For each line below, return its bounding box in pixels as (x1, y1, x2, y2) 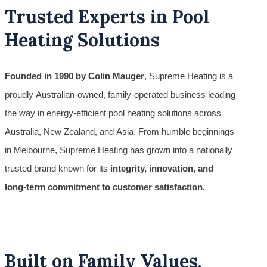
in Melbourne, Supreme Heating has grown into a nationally (5, 144, 232, 155)
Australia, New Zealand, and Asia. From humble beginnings (5, 126, 234, 136)
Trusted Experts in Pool (5, 5, 209, 28)
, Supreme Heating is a (144, 70, 233, 81)
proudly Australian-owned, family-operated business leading (5, 89, 235, 100)
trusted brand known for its (5, 163, 110, 173)
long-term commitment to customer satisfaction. (5, 181, 205, 192)
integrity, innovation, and (110, 163, 213, 173)
